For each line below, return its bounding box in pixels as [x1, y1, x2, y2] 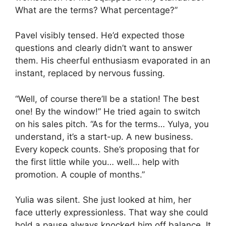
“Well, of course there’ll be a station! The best [15, 93, 199, 104]
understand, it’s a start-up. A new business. [15, 131, 193, 142]
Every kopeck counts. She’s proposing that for [15, 144, 199, 154]
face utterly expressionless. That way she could [15, 207, 208, 218]
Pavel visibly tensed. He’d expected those [15, 30, 185, 41]
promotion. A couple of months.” [15, 169, 145, 180]
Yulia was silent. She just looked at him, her [15, 195, 191, 205]
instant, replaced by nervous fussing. [15, 68, 165, 79]
